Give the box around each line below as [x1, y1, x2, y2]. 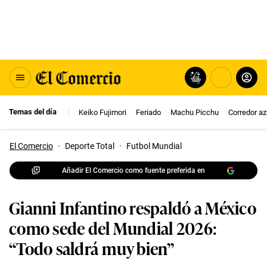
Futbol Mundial [126, 141, 182, 151]
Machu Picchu [170, 107, 219, 117]
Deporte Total [65, 141, 114, 151]
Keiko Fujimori [79, 107, 126, 117]
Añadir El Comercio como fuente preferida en [62, 166, 205, 175]
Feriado [136, 107, 161, 117]
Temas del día [9, 107, 57, 116]
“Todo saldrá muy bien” [9, 235, 175, 260]
